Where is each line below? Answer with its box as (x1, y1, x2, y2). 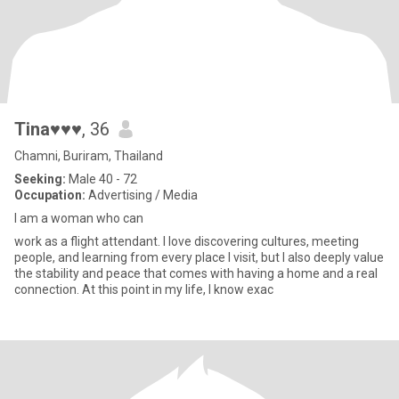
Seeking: (14, 172, 66, 186)
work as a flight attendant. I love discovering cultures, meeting (14, 234, 359, 248)
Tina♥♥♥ (14, 118, 82, 140)
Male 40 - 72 (66, 172, 137, 186)
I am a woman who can (14, 211, 143, 225)
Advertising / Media (85, 188, 198, 202)
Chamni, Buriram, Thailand (14, 149, 163, 163)
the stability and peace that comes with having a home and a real (14, 266, 378, 281)
